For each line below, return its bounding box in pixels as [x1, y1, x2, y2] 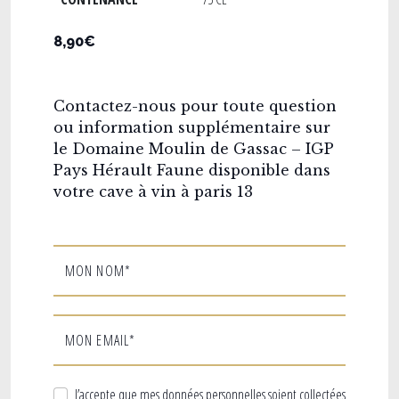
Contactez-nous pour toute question [53, 96, 337, 115]
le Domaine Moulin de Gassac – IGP [53, 139, 334, 158]
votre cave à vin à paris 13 [53, 182, 253, 200]
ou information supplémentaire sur [53, 118, 330, 136]
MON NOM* [65, 260, 131, 281]
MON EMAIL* [65, 330, 136, 350]
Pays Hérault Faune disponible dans [53, 160, 330, 179]
